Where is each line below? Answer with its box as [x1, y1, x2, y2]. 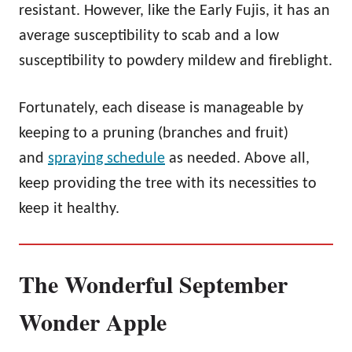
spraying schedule [48, 150, 165, 167]
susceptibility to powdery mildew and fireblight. [19, 53, 332, 69]
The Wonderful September [19, 266, 288, 301]
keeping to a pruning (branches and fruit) [19, 125, 288, 141]
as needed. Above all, [165, 150, 310, 167]
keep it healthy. [19, 200, 119, 217]
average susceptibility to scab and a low [19, 27, 279, 44]
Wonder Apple [19, 303, 167, 339]
